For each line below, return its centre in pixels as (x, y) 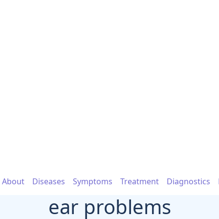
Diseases (49, 181)
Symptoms (93, 181)
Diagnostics (188, 181)
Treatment (140, 181)
